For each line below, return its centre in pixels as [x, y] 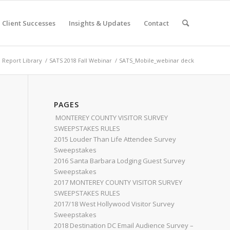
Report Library [22, 60]
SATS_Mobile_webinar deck [157, 60]
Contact [156, 23]
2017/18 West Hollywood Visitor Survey [114, 204]
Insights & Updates [100, 23]
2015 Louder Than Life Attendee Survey [115, 139]
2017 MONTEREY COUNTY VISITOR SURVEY [118, 182]
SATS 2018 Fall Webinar [81, 60]
